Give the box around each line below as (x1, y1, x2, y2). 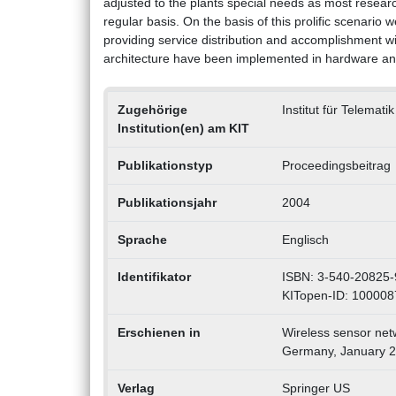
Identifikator (117, 270, 191, 285)
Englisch (281, 232, 329, 247)
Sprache (117, 232, 167, 247)
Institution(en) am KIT (117, 121, 249, 136)
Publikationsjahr (117, 195, 217, 210)
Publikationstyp (117, 158, 213, 173)
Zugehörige (117, 103, 187, 118)
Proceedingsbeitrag (281, 158, 391, 173)
